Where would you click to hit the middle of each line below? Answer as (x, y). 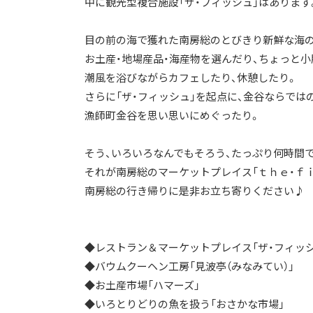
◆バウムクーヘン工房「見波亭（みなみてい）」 (189, 266)
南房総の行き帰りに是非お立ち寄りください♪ (195, 191)
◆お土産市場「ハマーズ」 (142, 285)
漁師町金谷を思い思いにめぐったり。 (172, 115)
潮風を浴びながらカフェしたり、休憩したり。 (191, 78)
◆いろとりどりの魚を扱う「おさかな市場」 (184, 304)
